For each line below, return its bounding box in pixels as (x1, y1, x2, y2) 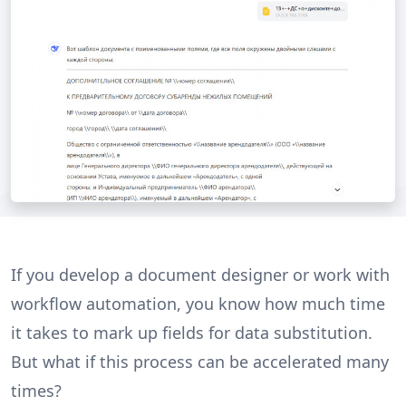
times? (11, 379, 62, 401)
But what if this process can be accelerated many (11, 350, 389, 372)
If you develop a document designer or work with (11, 263, 390, 285)
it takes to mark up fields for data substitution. (11, 321, 372, 343)
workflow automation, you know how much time (11, 292, 385, 314)
